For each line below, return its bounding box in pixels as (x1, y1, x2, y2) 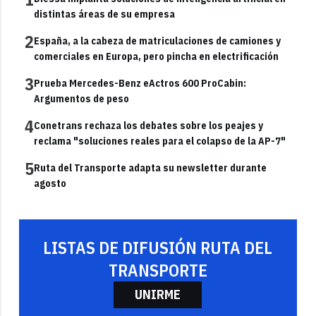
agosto (34, 177, 67, 190)
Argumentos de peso (34, 92, 130, 106)
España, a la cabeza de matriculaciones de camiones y (34, 35, 281, 48)
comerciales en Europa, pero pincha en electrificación (34, 50, 279, 63)
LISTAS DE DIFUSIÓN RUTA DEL (43, 236, 273, 260)
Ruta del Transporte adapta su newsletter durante (34, 162, 267, 175)
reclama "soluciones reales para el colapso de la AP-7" (34, 135, 286, 148)
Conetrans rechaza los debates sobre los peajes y (34, 119, 264, 133)
